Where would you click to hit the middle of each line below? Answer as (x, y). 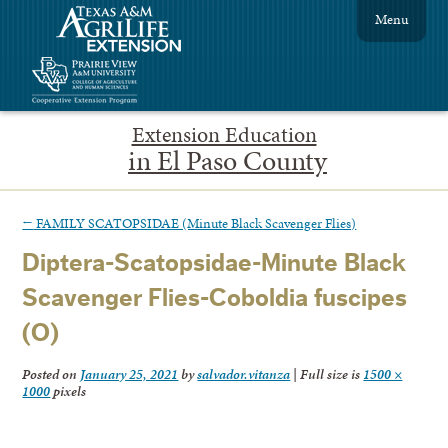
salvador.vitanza (244, 374)
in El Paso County (227, 160)
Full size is (330, 374)
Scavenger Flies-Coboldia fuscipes (215, 299)
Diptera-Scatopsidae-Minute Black (214, 264)
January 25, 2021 (129, 374)
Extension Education (224, 134)
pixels (68, 391)
